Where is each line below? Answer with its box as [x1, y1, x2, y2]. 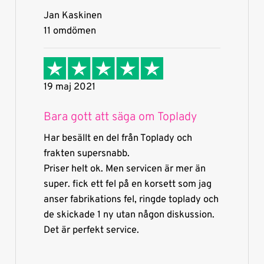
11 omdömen [43, 25, 96, 38]
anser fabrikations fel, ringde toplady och [43, 193, 219, 206]
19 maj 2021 [43, 81, 95, 94]
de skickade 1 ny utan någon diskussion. [43, 209, 214, 222]
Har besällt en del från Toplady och [43, 132, 192, 145]
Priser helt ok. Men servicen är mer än [43, 163, 206, 176]
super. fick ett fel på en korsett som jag [43, 178, 212, 191]
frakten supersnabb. [43, 147, 130, 160]
